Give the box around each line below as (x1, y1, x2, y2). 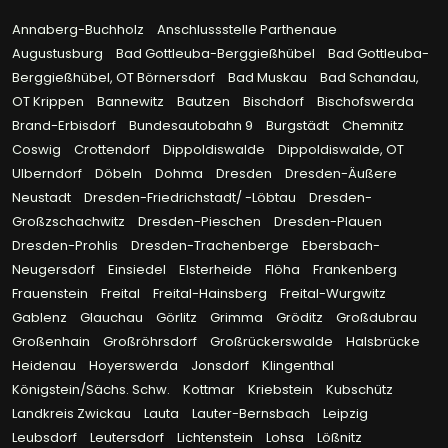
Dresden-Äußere (285, 164, 397, 184)
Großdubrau (336, 308, 417, 328)
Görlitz (156, 308, 200, 328)
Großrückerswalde (210, 332, 336, 352)
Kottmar (183, 380, 238, 400)
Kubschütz (326, 380, 393, 400)
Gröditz (276, 308, 326, 328)
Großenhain (12, 332, 93, 352)
